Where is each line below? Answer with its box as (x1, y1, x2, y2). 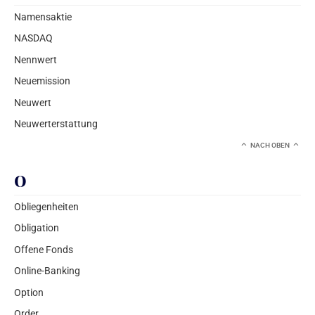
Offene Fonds (14, 243, 73, 255)
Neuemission (14, 75, 70, 87)
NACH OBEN (249, 141, 292, 150)
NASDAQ (14, 32, 53, 44)
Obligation (14, 222, 59, 234)
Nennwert (14, 53, 57, 65)
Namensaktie (14, 11, 72, 22)
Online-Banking (14, 265, 80, 277)
